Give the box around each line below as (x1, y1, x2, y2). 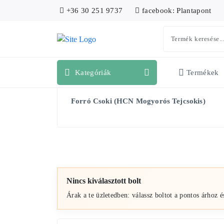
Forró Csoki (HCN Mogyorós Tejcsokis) (71, 97, 205, 105)
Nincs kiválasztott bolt (66, 176, 141, 185)
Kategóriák (75, 68, 111, 76)
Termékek (186, 68, 219, 76)
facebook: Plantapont (139, 6, 211, 14)
